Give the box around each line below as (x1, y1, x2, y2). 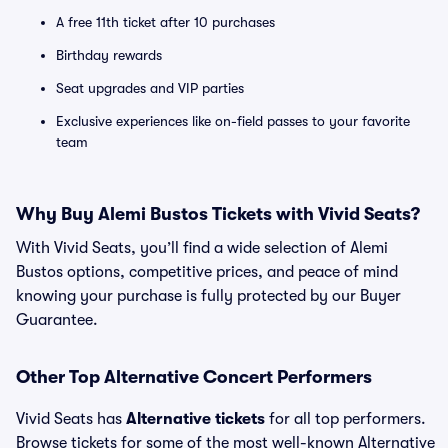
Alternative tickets (126, 410, 265, 428)
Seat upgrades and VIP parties (56, 80, 244, 96)
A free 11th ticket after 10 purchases (56, 14, 275, 30)
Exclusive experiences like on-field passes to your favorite (56, 113, 410, 129)
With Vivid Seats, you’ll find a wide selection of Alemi (16, 239, 388, 257)
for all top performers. (265, 410, 426, 428)
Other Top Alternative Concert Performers (16, 367, 372, 387)
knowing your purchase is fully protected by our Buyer (16, 287, 401, 305)
